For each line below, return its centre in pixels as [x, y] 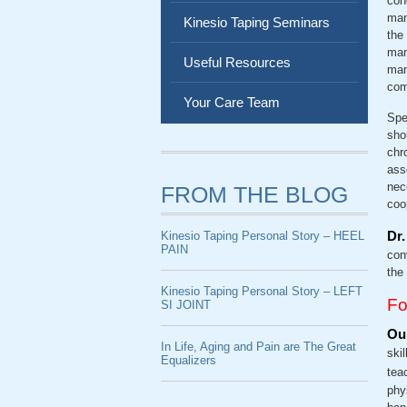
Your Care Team [232, 102]
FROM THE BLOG [254, 194]
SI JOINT [186, 305]
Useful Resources [237, 62]
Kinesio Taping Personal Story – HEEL [263, 236]
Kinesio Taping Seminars [257, 22]
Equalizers [189, 360]
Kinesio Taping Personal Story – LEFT [262, 291]
